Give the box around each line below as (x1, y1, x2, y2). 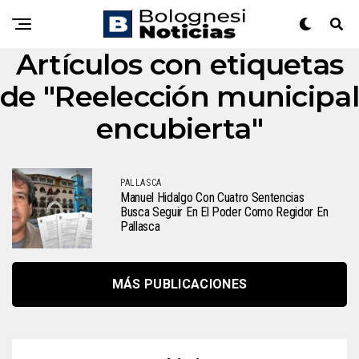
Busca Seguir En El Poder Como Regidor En (120, 204, 329, 220)
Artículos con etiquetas (15, 46, 344, 82)
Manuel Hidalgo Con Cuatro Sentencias (120, 190, 305, 205)
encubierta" (95, 111, 264, 146)
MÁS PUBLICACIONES (111, 276, 248, 292)
